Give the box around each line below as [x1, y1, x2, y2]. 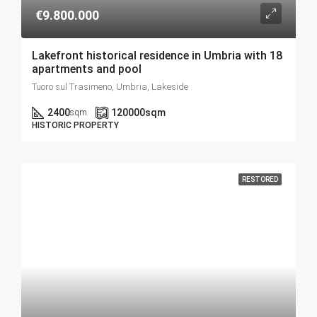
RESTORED [242, 175, 278, 183]
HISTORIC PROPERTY [32, 120, 119, 130]
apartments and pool [32, 62, 142, 76]
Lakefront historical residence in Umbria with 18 [32, 49, 282, 62]
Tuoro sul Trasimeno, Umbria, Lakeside [32, 81, 188, 92]
